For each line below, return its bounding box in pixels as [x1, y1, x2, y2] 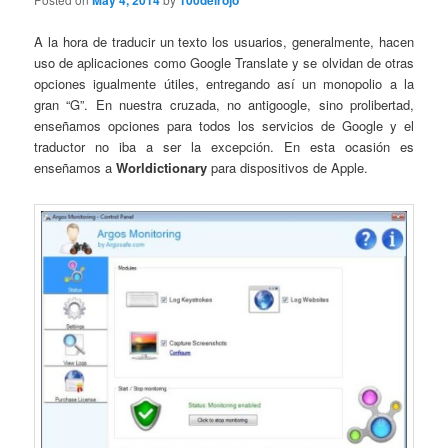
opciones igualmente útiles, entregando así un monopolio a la [34, 73, 414, 93]
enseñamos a [34, 157, 117, 177]
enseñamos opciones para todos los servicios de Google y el [34, 115, 414, 135]
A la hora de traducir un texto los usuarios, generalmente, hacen [34, 31, 414, 51]
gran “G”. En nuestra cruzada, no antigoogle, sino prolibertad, [34, 94, 414, 114]
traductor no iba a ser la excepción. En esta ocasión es [34, 136, 414, 156]
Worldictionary [116, 157, 208, 177]
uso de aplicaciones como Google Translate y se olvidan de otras [34, 52, 414, 72]
